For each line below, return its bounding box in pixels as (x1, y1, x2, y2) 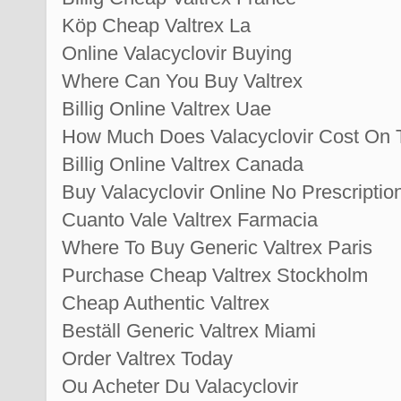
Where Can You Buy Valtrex (62, 69, 303, 92)
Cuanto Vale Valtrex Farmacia (62, 208, 318, 231)
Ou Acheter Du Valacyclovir (62, 374, 298, 397)
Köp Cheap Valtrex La (62, 13, 251, 37)
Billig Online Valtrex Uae (62, 97, 271, 120)
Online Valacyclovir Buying (62, 41, 292, 64)
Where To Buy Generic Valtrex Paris (62, 235, 372, 259)
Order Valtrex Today (62, 346, 233, 370)
